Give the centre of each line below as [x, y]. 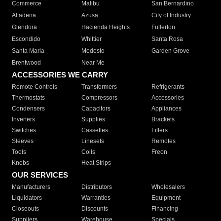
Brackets [163, 120]
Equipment [166, 198]
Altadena [24, 16]
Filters [159, 130]
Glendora [24, 27]
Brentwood [26, 63]
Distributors [97, 187]
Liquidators [27, 198]
